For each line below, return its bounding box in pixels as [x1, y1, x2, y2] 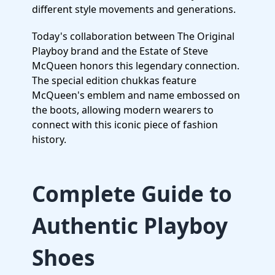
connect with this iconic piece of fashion [32, 118, 218, 131]
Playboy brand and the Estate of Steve [32, 44, 208, 58]
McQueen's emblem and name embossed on [32, 88, 240, 102]
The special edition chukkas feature [32, 74, 196, 87]
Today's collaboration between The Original [32, 29, 234, 43]
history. [32, 133, 66, 146]
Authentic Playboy [32, 211, 228, 240]
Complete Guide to [32, 179, 232, 208]
